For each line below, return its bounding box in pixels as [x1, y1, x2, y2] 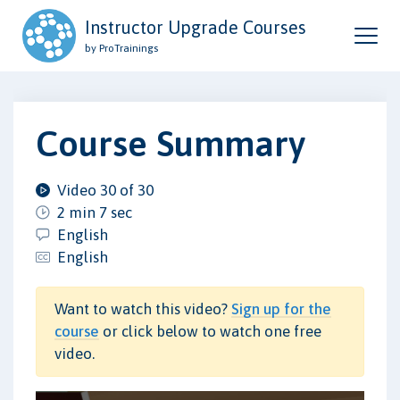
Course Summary [36, 122, 305, 163]
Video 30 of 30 [57, 180, 154, 199]
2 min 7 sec [57, 203, 132, 221]
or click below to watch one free [99, 321, 321, 340]
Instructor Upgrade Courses [85, 17, 306, 37]
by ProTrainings [85, 42, 158, 54]
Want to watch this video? [54, 299, 231, 318]
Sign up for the [231, 299, 331, 318]
